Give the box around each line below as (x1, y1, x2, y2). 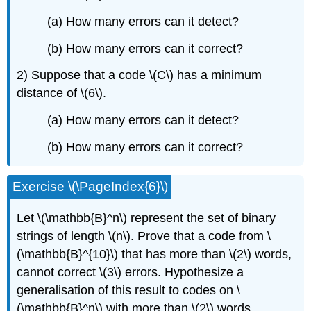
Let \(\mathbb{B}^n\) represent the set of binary (17, 211, 276, 226)
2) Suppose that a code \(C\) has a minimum (17, 68, 262, 83)
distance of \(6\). (17, 86, 107, 101)
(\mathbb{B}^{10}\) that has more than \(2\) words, (17, 247, 292, 262)
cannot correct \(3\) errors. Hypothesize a (17, 265, 244, 280)
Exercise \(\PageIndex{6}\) (12, 178, 169, 194)
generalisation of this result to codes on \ (17, 283, 241, 298)
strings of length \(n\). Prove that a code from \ (17, 229, 271, 244)
